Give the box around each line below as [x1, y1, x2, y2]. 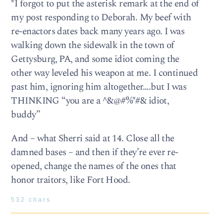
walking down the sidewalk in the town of [11, 38, 174, 53]
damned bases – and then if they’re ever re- [11, 145, 178, 160]
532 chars [11, 196, 52, 203]
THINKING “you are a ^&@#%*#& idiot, [11, 94, 169, 109]
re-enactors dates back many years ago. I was [11, 24, 185, 39]
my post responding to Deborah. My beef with [11, 10, 191, 25]
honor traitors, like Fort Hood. [11, 172, 130, 187]
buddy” [11, 108, 40, 122]
